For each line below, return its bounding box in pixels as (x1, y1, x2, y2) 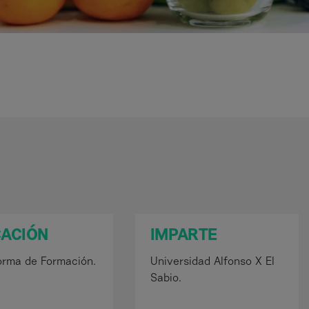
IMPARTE (150, 228, 218, 244)
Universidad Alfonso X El (150, 257, 275, 268)
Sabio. (150, 273, 181, 284)
